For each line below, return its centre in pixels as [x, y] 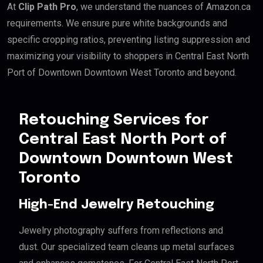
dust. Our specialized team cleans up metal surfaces [127, 247]
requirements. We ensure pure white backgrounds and [117, 23]
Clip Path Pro [47, 7]
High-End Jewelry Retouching [117, 205]
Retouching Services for [114, 120]
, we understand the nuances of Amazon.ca [163, 7]
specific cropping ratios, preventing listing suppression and [129, 40]
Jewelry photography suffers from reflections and [121, 231]
